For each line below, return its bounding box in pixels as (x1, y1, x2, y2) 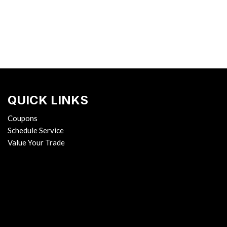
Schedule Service (7, 126, 64, 135)
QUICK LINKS (7, 93, 88, 107)
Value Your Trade (7, 138, 65, 147)
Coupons (7, 113, 37, 123)
